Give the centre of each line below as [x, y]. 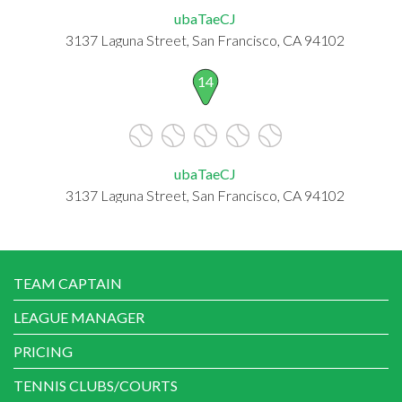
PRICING [43, 351]
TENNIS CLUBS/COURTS [96, 385]
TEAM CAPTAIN [68, 283]
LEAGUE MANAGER [79, 317]
